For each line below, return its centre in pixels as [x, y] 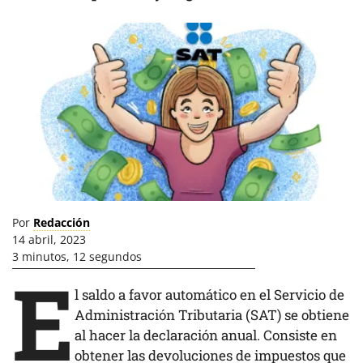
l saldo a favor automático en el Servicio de [209, 295]
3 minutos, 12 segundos [77, 256]
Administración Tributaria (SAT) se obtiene [212, 315]
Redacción [62, 222]
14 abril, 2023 [49, 239]
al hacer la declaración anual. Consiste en [206, 335]
